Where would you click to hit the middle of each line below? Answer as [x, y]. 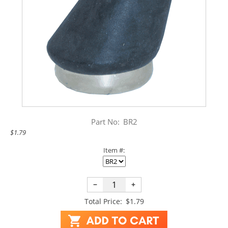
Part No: [105, 121]
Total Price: [103, 201]
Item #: [114, 150]
